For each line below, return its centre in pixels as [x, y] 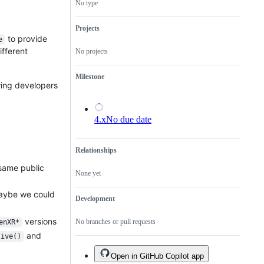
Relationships [96, 151]
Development [95, 199]
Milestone [90, 77]
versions [39, 221]
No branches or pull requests [115, 222]
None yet [88, 174]
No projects [92, 52]
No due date [129, 120]
